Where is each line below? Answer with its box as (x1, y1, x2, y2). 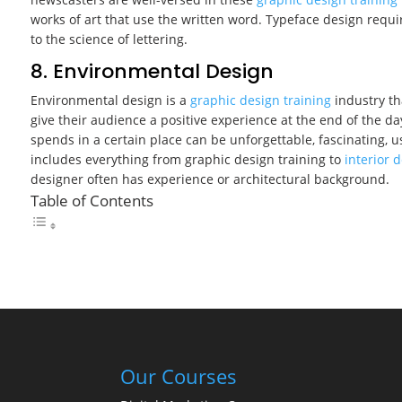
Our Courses (120, 363, 238, 390)
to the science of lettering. (30, 31, 191, 48)
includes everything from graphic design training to (30, 151, 345, 169)
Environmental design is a (30, 92, 190, 109)
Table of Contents (30, 190, 153, 212)
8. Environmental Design (30, 57, 274, 86)
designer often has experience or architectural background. (30, 170, 389, 188)
